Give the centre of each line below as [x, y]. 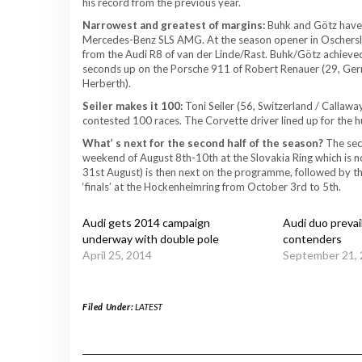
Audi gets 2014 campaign [146, 222]
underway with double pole [151, 238]
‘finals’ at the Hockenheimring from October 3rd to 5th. [212, 186]
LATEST [148, 306]
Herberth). [107, 83]
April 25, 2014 [117, 255]
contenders [312, 238]
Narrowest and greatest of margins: [174, 25]
